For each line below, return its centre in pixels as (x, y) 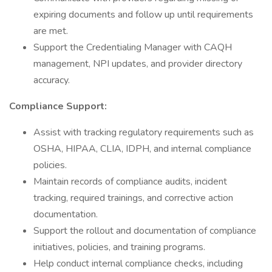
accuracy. (53, 80)
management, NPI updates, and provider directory (138, 64)
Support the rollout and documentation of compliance (145, 231)
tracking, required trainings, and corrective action (133, 198)
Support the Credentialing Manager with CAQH (133, 47)
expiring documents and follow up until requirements (143, 15)
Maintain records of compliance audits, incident (130, 182)
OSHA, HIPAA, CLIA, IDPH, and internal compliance (142, 149)
